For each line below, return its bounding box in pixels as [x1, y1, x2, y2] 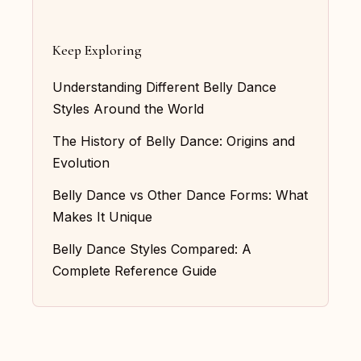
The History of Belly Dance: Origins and [52, 133, 295, 150]
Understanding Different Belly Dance [52, 79, 276, 96]
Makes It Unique [52, 208, 152, 225]
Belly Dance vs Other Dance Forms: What [52, 186, 308, 203]
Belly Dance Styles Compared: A [52, 240, 251, 257]
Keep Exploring [52, 42, 142, 59]
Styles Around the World [52, 101, 204, 118]
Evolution [52, 155, 110, 172]
